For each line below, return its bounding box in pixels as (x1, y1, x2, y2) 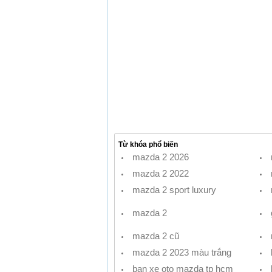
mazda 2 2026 (132, 151, 189, 162)
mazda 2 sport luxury (132, 184, 216, 195)
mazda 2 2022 (132, 168, 189, 178)
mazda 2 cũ (132, 230, 179, 241)
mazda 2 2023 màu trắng (132, 246, 231, 257)
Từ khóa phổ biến (118, 140, 178, 149)
